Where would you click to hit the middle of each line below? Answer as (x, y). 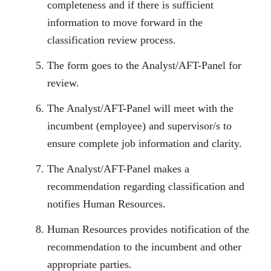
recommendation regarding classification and (146, 186)
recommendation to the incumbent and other (144, 247)
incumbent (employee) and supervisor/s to (139, 126)
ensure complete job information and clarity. (145, 143)
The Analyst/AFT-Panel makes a (118, 168)
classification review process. (112, 40)
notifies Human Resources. (106, 204)
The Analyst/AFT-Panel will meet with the (140, 108)
